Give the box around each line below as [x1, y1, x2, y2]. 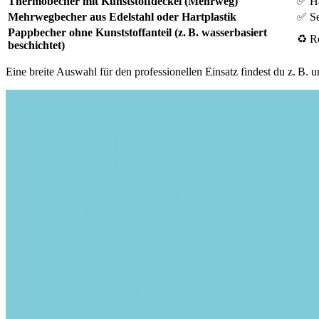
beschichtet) [8, 39, 65, 52]
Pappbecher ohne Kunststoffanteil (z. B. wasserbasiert [8, 26, 267, 39]
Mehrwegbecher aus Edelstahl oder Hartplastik [8, 11, 236, 23]
